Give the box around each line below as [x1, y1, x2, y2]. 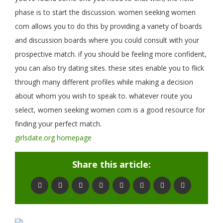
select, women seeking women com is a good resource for [15, 105, 205, 114]
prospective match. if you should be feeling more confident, [15, 49, 207, 59]
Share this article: [72, 158, 151, 170]
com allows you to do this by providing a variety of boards [15, 21, 202, 31]
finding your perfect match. [15, 119, 102, 128]
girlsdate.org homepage [15, 133, 92, 142]
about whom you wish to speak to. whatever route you [15, 91, 192, 101]
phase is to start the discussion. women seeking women [15, 7, 196, 17]
